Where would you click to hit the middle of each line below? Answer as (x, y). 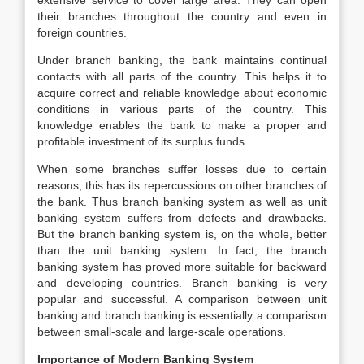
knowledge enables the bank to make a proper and (182, 125)
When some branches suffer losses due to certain (182, 169)
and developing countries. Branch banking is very (182, 283)
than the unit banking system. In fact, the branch (182, 250)
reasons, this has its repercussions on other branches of (182, 185)
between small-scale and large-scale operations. (162, 331)
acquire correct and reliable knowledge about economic (182, 93)
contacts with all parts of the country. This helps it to (182, 76)
